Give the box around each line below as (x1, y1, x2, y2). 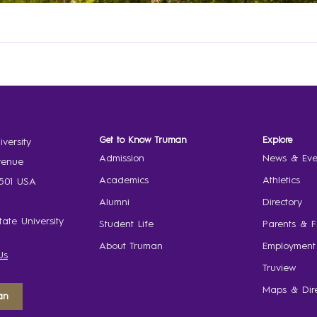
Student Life (98, 219, 154, 229)
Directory (263, 197, 303, 207)
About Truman (98, 241, 163, 251)
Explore (263, 135, 293, 145)
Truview (263, 263, 296, 273)
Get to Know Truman (98, 135, 187, 145)
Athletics (263, 175, 301, 185)
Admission (98, 153, 144, 163)
